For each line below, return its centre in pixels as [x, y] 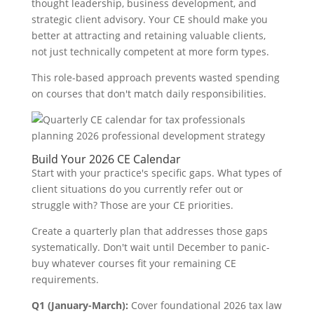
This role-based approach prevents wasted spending [155, 77]
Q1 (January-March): [80, 305]
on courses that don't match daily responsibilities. [149, 93]
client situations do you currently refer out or [137, 189]
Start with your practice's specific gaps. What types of [156, 172]
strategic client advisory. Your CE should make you [149, 19]
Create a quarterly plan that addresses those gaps [149, 231]
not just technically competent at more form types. [150, 51]
